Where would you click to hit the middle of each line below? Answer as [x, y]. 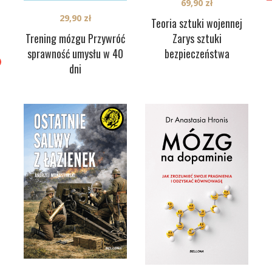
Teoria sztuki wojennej [197, 23]
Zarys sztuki [197, 39]
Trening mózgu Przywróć [75, 38]
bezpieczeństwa [197, 54]
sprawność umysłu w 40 [75, 53]
